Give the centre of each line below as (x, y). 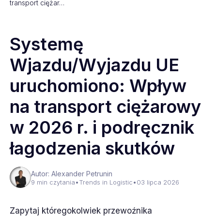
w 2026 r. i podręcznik (102, 127)
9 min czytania (53, 182)
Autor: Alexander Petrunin (72, 174)
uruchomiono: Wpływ (98, 86)
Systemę (46, 44)
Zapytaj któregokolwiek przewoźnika (81, 211)
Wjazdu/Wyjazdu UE (94, 65)
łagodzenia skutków (92, 148)
